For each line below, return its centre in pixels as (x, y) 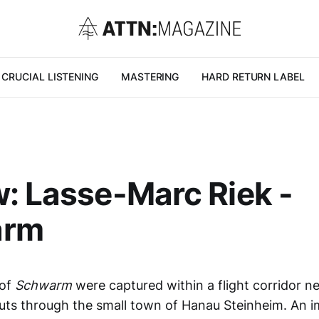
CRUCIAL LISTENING (50, 77)
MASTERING (150, 77)
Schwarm (45, 285)
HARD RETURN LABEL (253, 77)
